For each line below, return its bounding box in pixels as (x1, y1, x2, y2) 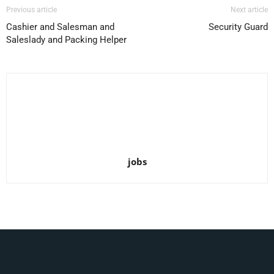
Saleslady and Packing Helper (6, 34, 127, 45)
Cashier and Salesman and (6, 21, 114, 32)
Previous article (6, 6, 57, 14)
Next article (231, 6, 268, 14)
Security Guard (209, 21, 268, 32)
